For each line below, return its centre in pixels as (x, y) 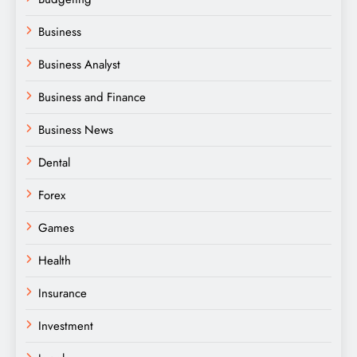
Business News (76, 130)
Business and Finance (92, 98)
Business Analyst (79, 65)
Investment (66, 326)
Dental (54, 163)
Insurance (63, 294)
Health (55, 261)
